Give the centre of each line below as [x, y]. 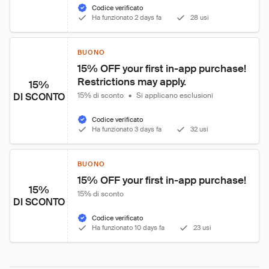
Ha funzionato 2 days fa [127, 17]
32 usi [199, 129]
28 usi [200, 17]
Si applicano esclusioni [175, 95]
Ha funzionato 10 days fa [128, 228]
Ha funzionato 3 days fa [127, 129]
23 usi [202, 228]
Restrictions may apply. [132, 82]
